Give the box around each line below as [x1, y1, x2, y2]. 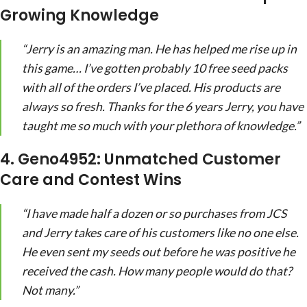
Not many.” [22, 282, 78, 297]
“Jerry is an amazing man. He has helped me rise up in [22, 41, 297, 56]
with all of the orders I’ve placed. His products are [22, 79, 280, 95]
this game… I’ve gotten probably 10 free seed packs [22, 60, 288, 75]
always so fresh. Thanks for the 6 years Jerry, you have [22, 99, 304, 114]
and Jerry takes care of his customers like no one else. [22, 225, 299, 240]
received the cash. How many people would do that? [22, 263, 292, 278]
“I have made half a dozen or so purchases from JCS [22, 206, 286, 221]
